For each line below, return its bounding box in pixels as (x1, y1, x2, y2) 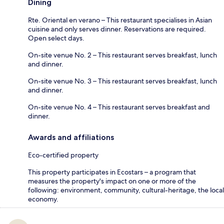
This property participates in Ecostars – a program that (28, 167, 196, 177)
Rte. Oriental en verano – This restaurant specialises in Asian (28, 15, 212, 25)
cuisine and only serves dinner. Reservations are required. (28, 24, 206, 34)
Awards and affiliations (28, 132, 114, 142)
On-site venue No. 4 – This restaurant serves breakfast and (28, 102, 210, 112)
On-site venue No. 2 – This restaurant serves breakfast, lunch (28, 50, 217, 60)
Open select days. (28, 33, 84, 43)
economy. (28, 194, 58, 204)
